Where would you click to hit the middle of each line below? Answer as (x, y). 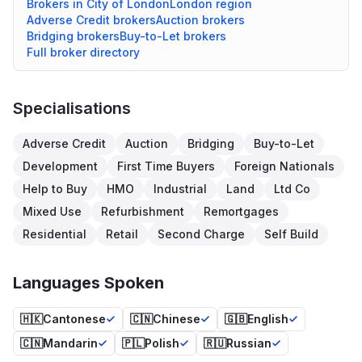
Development (60, 166)
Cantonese (74, 319)
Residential (55, 234)
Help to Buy (55, 189)
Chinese (177, 319)
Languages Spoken (88, 283)
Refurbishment (143, 211)
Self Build (291, 234)
